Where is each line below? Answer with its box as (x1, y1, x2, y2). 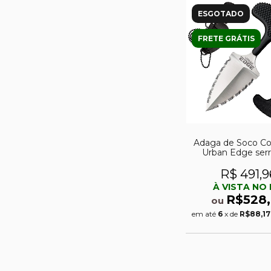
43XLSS (232, 157, 265, 168)
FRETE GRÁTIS (198, 33, 255, 43)
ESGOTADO (198, 8, 244, 18)
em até (191, 209, 218, 219)
